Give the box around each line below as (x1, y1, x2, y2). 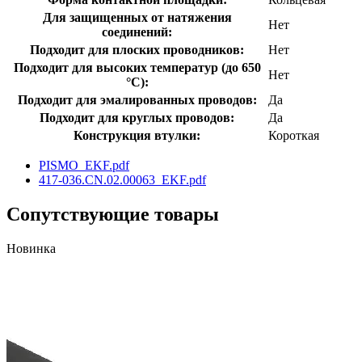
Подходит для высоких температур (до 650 (13, 60, 261, 74)
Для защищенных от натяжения (42, 10, 232, 24)
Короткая (268, 128, 319, 142)
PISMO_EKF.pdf (39, 158, 129, 172)
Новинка (6, 241, 56, 255)
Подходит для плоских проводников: (30, 42, 244, 57)
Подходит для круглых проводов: (40, 110, 234, 124)
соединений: (102, 24, 172, 39)
